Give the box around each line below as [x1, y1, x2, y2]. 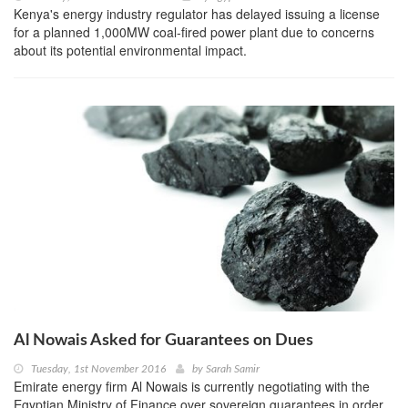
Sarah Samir [206, 363, 260, 375]
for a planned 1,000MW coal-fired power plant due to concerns [14, 22, 374, 41]
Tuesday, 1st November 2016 [31, 363, 166, 375]
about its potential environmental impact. [14, 40, 247, 59]
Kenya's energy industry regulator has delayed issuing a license [14, 4, 380, 23]
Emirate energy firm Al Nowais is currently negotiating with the [14, 377, 370, 396]
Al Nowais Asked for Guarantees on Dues [14, 332, 313, 350]
